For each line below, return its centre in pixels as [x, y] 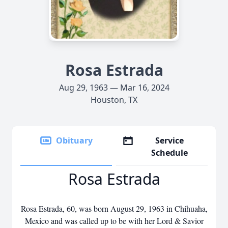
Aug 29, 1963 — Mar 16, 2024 [114, 88]
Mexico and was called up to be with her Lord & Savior [114, 221]
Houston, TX [114, 100]
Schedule [170, 153]
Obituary [74, 140]
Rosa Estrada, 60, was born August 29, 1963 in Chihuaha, [114, 208]
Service [170, 140]
